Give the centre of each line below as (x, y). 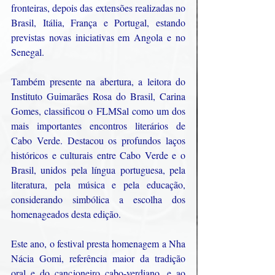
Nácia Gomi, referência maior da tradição (98, 258)
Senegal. (28, 52)
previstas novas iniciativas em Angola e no (98, 37)
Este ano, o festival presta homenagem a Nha (98, 243)
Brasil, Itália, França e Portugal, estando (98, 22)
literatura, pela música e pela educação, (98, 184)
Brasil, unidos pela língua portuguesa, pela (98, 169)
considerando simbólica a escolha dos (98, 199)
